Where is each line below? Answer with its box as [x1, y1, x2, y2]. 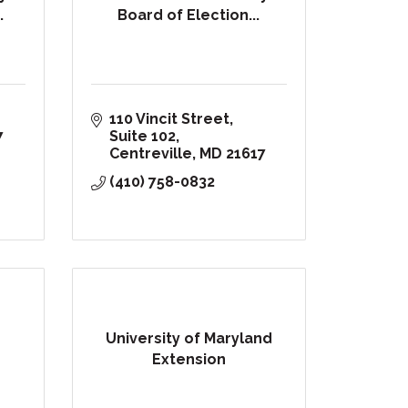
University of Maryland [105, 329, 272, 347]
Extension [151, 350, 226, 368]
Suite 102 [108, 127, 176, 146]
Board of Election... [117, 5, 260, 24]
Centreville [108, 145, 192, 163]
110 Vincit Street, [108, 110, 233, 128]
